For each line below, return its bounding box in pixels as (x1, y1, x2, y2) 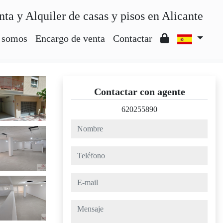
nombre (71, 120, 95, 129)
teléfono (71, 147, 96, 156)
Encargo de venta (35, 33, 105, 44)
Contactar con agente (94, 86, 185, 97)
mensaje (71, 201, 96, 210)
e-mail (71, 174, 90, 183)
